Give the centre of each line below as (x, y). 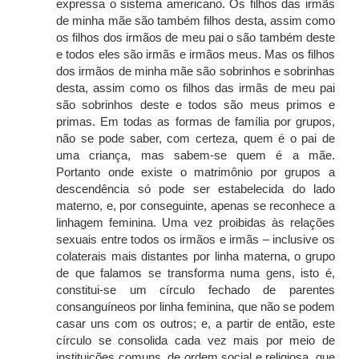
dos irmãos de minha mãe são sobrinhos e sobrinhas (196, 71)
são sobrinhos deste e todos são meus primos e (196, 105)
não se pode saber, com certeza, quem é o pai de (196, 139)
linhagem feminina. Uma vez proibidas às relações (196, 223)
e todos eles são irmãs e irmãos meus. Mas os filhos (196, 54)
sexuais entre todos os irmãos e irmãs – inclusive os (196, 240)
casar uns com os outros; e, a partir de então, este (196, 324)
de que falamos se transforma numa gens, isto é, (196, 273)
